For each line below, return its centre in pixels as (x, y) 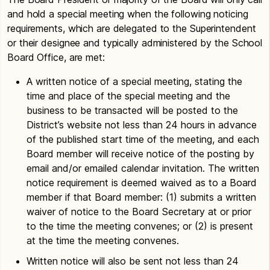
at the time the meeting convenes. (103, 240)
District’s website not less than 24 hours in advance (142, 125)
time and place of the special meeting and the (128, 96)
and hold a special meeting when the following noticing (128, 14)
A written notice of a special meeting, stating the (134, 81)
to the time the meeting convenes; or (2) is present (140, 226)
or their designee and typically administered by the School (135, 43)
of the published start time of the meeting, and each (143, 139)
